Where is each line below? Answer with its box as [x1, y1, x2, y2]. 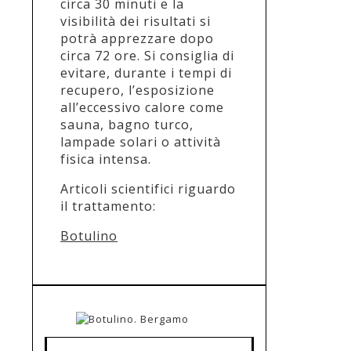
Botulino [60, 226, 118, 244]
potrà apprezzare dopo [60, 29, 214, 47]
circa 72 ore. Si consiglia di [60, 46, 234, 64]
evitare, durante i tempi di [60, 63, 232, 81]
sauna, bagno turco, [60, 115, 194, 133]
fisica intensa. [60, 150, 151, 168]
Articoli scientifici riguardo [60, 179, 236, 197]
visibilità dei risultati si [60, 12, 211, 30]
